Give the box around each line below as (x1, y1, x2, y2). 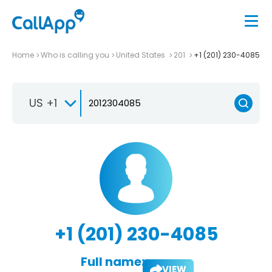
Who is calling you (41, 49, 109, 60)
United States (116, 49, 167, 60)
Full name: (80, 253, 144, 270)
